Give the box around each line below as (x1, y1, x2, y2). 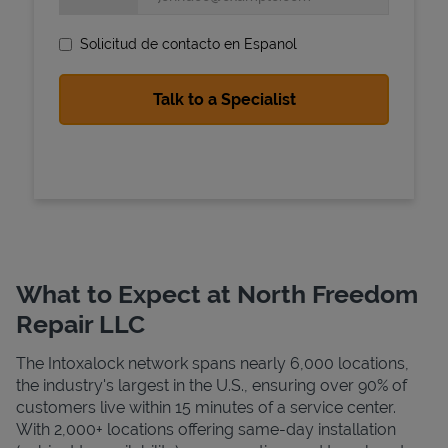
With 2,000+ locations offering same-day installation (16, 419, 396, 439)
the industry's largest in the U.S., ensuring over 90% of (16, 375, 407, 395)
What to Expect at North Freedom (16, 278, 418, 309)
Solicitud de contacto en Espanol (80, 35, 297, 52)
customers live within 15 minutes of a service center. (16, 397, 396, 417)
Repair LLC (16, 308, 145, 339)
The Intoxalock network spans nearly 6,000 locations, (16, 353, 409, 373)
